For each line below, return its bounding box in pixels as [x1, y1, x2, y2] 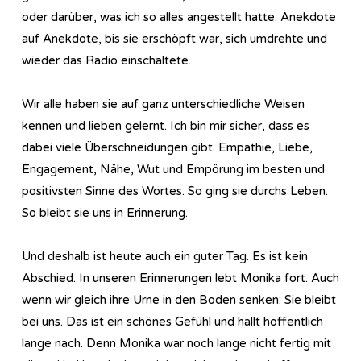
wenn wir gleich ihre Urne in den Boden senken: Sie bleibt [22, 292, 336, 307]
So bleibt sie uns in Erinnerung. [22, 205, 188, 220]
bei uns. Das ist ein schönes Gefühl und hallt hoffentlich [22, 313, 323, 329]
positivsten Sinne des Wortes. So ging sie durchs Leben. [22, 183, 328, 198]
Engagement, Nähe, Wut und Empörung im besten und [22, 161, 325, 176]
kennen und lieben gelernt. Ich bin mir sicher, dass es [22, 118, 309, 133]
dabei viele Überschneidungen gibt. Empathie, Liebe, [22, 139, 313, 155]
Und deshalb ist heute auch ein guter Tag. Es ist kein [22, 248, 308, 263]
